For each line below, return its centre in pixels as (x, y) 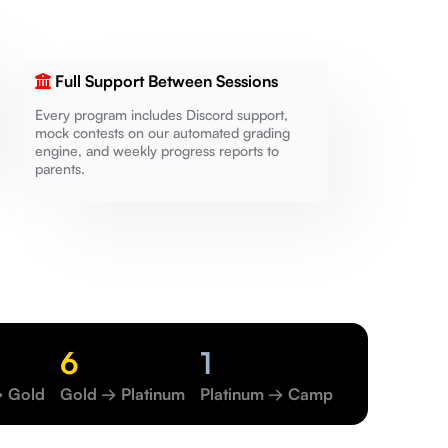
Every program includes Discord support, (161, 114)
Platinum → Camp (266, 394)
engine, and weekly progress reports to (156, 150)
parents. (59, 168)
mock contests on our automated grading (162, 132)
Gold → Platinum (122, 394)
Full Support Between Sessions (166, 80)
